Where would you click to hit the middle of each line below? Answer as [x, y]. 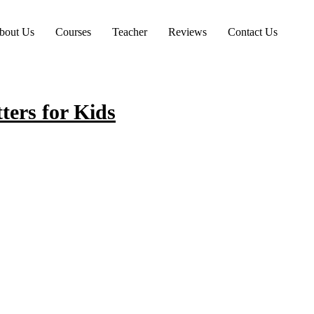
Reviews [187, 32]
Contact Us [253, 32]
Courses [73, 32]
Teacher [130, 32]
